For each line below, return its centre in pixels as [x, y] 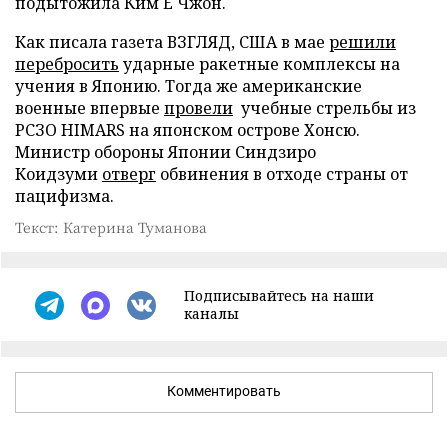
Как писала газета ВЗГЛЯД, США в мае [172, 42]
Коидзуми [58, 174]
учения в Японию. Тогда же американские [188, 86]
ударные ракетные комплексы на [259, 64]
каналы [211, 313]
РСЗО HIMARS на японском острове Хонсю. [187, 130]
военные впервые [89, 108]
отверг [129, 174]
